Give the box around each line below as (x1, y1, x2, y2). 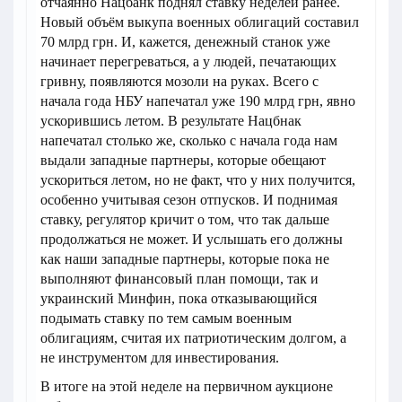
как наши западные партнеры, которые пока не (40, 251, 329, 267)
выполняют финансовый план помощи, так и (40, 271, 319, 287)
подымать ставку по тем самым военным (40, 310, 292, 327)
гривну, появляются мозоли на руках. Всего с (40, 74, 319, 90)
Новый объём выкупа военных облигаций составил (40, 14, 359, 31)
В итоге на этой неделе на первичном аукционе (40, 379, 333, 395)
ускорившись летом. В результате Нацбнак (40, 113, 301, 129)
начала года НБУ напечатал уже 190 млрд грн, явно (40, 93, 355, 109)
